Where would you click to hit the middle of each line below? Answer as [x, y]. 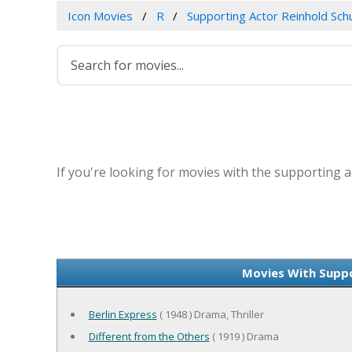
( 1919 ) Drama [244, 337]
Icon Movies [100, 16]
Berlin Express [123, 315]
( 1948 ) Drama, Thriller [210, 315]
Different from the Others [149, 337]
